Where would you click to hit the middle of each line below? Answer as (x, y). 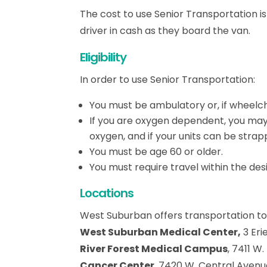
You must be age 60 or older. (156, 151)
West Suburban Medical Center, (161, 232)
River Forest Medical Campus (154, 249)
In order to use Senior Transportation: (168, 79)
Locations (107, 193)
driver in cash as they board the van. (165, 30)
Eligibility (103, 57)
